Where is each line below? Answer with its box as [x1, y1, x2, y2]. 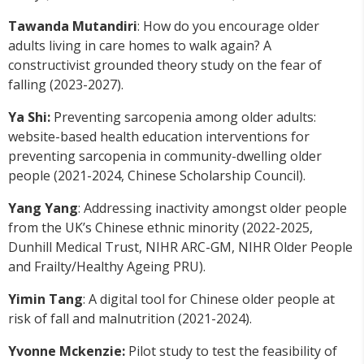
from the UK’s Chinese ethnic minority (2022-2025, [8, 219, 313, 237]
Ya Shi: [8, 108, 50, 127]
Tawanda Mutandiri [8, 17, 137, 36]
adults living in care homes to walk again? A [8, 37, 271, 55]
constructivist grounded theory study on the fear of [8, 56, 322, 75]
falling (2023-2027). [8, 76, 123, 94]
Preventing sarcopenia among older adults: [50, 108, 316, 127]
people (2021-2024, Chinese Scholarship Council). [8, 167, 305, 185]
